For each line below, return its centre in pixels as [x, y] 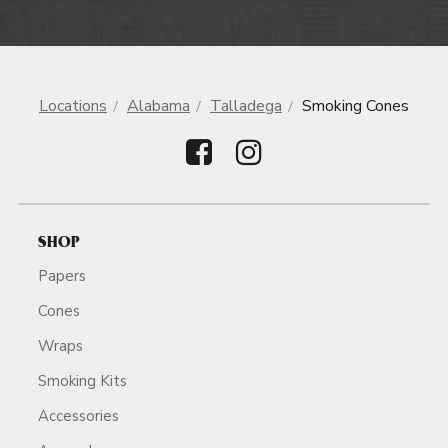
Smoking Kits [82, 380]
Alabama [158, 106]
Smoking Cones [355, 106]
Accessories [78, 415]
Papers [62, 275]
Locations [73, 106]
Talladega [246, 106]
